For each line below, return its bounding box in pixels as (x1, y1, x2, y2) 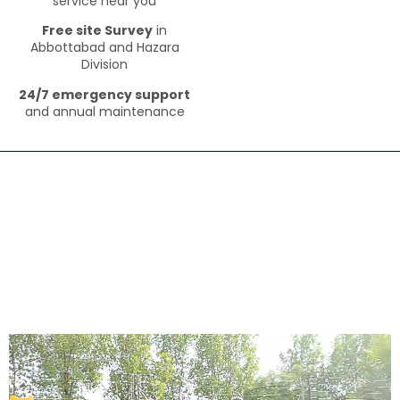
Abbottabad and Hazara (29, 38, 179, 57)
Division (81, 55, 128, 74)
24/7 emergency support (19, 85, 190, 104)
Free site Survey (42, 21, 153, 40)
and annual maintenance (24, 102, 185, 121)
